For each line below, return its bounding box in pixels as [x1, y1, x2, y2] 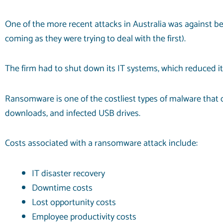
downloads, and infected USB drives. [5, 106, 140, 121]
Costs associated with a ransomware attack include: [5, 136, 198, 151]
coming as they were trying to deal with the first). [5, 31, 186, 46]
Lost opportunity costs [32, 195, 116, 210]
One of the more [5, 16, 69, 32]
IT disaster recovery [32, 166, 105, 181]
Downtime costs [32, 180, 93, 196]
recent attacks [69, 16, 122, 32]
